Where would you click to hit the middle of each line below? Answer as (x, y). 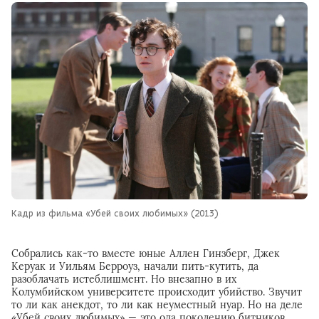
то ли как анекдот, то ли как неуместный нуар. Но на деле (157, 305)
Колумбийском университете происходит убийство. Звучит (157, 292)
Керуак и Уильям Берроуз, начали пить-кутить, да (135, 267)
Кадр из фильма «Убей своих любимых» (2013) (115, 213)
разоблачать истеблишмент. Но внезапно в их (124, 279)
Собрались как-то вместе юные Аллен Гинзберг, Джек (146, 254)
